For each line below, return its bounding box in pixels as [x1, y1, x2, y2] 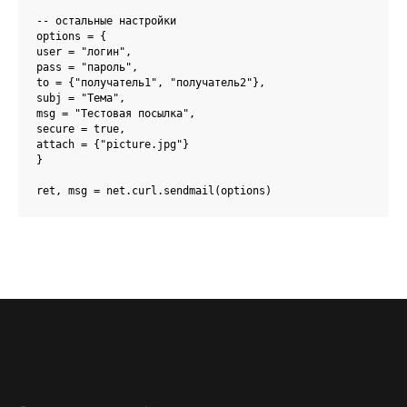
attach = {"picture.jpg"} [36, 137, 189, 151]
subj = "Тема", [36, 91, 125, 104]
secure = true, [36, 122, 125, 135]
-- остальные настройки [36, 14, 176, 27]
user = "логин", [36, 45, 132, 58]
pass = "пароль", [36, 60, 138, 74]
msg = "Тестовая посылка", [36, 106, 195, 120]
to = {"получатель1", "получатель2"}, [36, 75, 265, 89]
